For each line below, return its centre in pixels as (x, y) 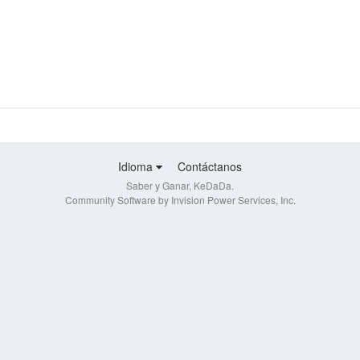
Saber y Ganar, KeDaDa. (180, 186)
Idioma (137, 167)
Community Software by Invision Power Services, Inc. (180, 200)
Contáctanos (210, 167)
